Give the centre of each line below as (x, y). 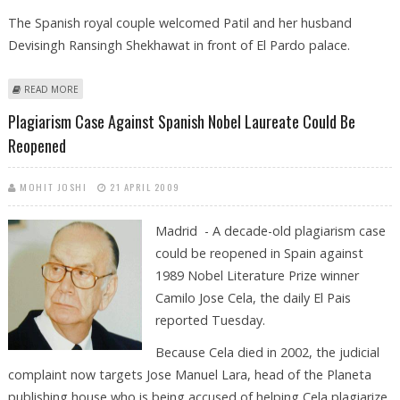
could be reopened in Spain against (259, 253)
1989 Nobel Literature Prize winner (257, 275)
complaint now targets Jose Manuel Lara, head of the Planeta (189, 374)
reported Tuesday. (210, 320)
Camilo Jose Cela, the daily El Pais (253, 297)
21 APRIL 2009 (145, 186)
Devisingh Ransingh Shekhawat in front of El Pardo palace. (179, 46)
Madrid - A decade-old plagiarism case (270, 230)
